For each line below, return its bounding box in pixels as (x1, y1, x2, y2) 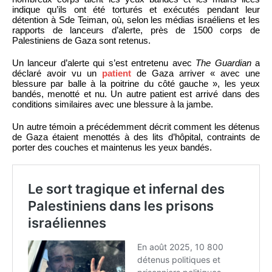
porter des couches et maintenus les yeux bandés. (12, 141, 212, 152)
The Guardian (195, 57, 251, 68)
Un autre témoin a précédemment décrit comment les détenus (12, 121, 260, 132)
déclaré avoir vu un (12, 67, 102, 78)
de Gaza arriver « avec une (131, 67, 260, 78)
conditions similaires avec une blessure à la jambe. (12, 98, 213, 109)
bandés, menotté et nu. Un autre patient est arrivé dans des (12, 88, 260, 99)
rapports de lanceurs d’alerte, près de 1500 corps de (12, 24, 260, 35)
